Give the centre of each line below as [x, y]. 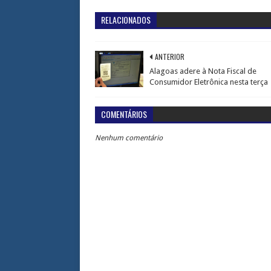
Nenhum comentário [129, 138]
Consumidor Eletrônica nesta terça [209, 82]
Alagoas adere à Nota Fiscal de [203, 71]
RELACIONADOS [126, 20]
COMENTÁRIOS [124, 114]
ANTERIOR [170, 57]
